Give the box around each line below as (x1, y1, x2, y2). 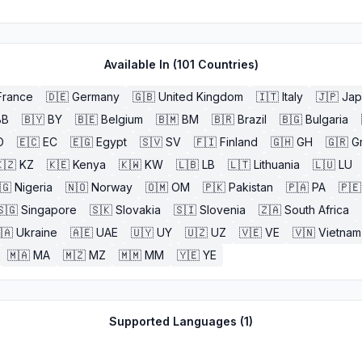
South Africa (284, 203, 349, 217)
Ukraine (16, 225, 57, 239)
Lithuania (254, 158, 300, 171)
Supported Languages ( (109, 314, 245, 328)
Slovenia (200, 203, 246, 217)
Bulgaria (305, 112, 348, 126)
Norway (91, 180, 133, 194)
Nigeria (15, 180, 53, 194)
